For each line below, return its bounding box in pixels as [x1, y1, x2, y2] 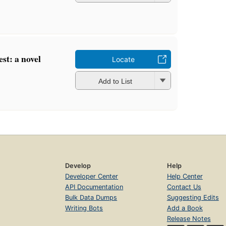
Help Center [166, 173, 203, 181]
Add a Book [166, 204, 203, 212]
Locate [111, 55, 135, 64]
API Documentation [65, 183, 124, 191]
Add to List [98, 77, 132, 85]
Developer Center [65, 173, 119, 181]
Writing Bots [65, 204, 103, 212]
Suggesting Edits [166, 194, 219, 202]
